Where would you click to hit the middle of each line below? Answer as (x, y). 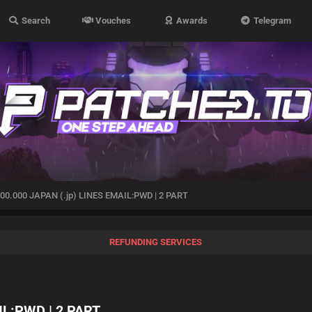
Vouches (112, 21)
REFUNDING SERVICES (156, 242)
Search (34, 21)
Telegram (271, 21)
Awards (191, 21)
